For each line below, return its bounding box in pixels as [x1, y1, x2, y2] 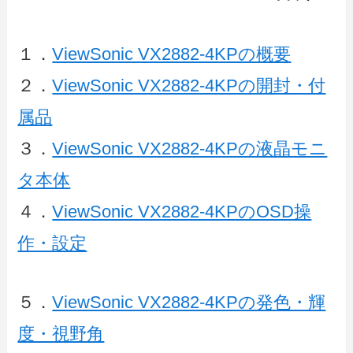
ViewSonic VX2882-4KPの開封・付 [52, 75, 326, 95]
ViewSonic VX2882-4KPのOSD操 [52, 201, 312, 221]
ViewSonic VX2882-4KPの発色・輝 [52, 292, 326, 313]
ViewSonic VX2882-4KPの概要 [52, 43, 292, 64]
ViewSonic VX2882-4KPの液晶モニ [52, 138, 328, 158]
